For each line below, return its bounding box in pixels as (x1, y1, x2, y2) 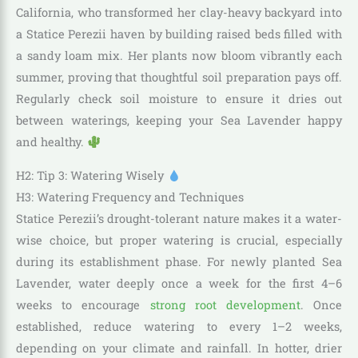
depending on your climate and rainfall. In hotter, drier (16, 340, 342, 356)
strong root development (149, 297, 300, 313)
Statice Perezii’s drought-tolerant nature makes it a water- (16, 211, 342, 227)
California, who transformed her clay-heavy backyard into (16, 5, 342, 21)
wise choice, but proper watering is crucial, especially (16, 233, 342, 249)
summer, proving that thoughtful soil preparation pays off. (16, 70, 342, 86)
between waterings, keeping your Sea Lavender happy (16, 113, 342, 129)
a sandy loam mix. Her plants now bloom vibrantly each (16, 48, 342, 64)
